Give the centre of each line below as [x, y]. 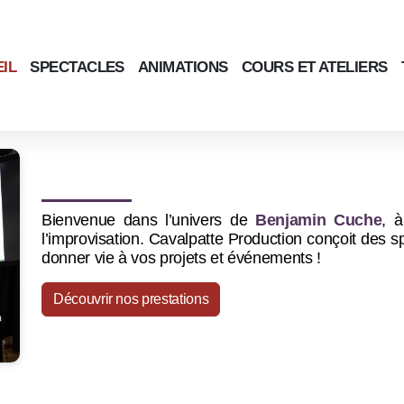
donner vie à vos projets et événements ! [181, 257]
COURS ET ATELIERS [314, 67]
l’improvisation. [95, 239]
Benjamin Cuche [319, 220]
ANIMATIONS [183, 67]
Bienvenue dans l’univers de [149, 220]
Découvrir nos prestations [131, 298]
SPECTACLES [77, 67]
